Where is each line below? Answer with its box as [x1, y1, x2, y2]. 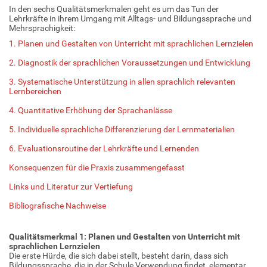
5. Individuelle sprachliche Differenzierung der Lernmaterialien [9, 124, 235, 134]
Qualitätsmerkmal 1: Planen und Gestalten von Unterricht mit [9, 231, 240, 241]
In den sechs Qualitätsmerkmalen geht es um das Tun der [9, 4, 219, 14]
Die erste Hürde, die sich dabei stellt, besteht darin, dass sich [9, 250, 228, 260]
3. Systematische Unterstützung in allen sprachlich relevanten [9, 76, 235, 86]
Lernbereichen [9, 86, 61, 96]
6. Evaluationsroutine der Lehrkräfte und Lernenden [9, 143, 199, 153]
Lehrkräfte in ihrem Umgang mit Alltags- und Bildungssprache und [9, 13, 252, 23]
